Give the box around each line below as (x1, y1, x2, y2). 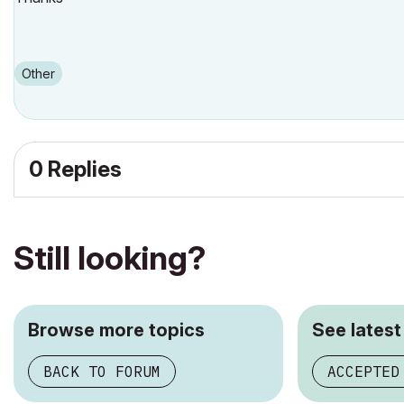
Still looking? (14, 238, 206, 278)
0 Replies (29, 156, 122, 182)
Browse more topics (28, 319, 205, 341)
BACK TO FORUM (43, 363, 161, 381)
